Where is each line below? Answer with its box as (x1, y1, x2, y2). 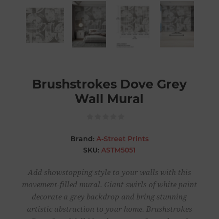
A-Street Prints (96, 134, 149, 144)
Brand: (70, 134, 94, 144)
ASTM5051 (101, 146, 136, 155)
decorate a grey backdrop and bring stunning (32, 193, 187, 202)
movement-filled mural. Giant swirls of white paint (22, 180, 197, 190)
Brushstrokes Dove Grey (32, 77, 187, 92)
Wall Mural (75, 91, 144, 107)
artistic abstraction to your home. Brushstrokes (26, 205, 192, 214)
